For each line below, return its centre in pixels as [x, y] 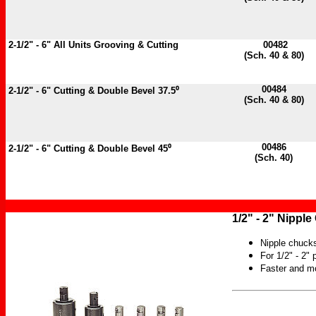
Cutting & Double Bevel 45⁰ [113, 148]
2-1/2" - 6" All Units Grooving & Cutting [92, 45]
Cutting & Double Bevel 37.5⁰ [116, 91]
